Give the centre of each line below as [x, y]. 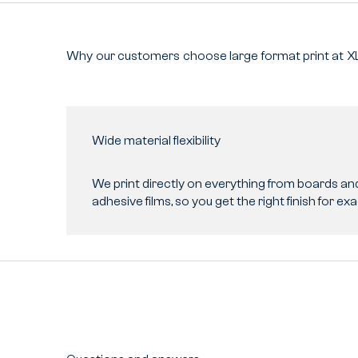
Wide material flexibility [156, 140]
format [280, 56]
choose [205, 56]
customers [149, 56]
